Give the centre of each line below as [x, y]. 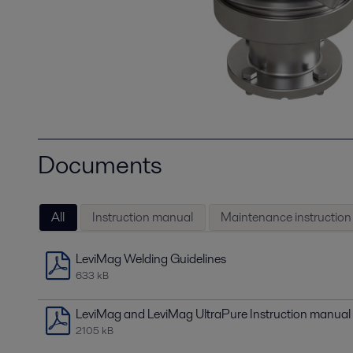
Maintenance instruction [286, 217]
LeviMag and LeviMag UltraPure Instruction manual [213, 314]
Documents [100, 164]
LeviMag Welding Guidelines [151, 259]
